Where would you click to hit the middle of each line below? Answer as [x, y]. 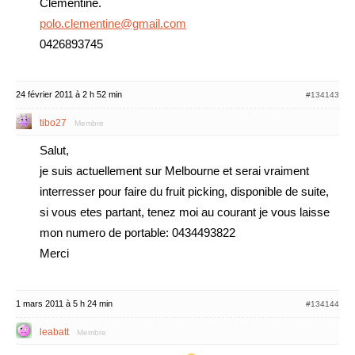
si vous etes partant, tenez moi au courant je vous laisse [185, 212]
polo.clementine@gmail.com [113, 23]
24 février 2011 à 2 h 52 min [69, 94]
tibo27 [53, 123]
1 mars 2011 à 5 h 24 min [64, 303]
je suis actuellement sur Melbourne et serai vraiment [174, 171]
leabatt [54, 332]
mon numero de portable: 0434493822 [137, 233]
